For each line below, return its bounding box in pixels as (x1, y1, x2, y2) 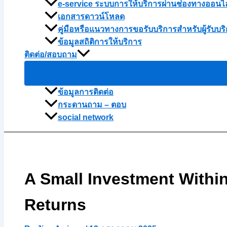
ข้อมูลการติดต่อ (58, 88, 113, 97)
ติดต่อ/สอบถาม (24, 50, 77, 59)
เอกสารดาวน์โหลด (58, 12, 125, 21)
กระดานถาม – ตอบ (58, 100, 126, 109)
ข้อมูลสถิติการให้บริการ (58, 37, 142, 47)
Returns (24, 195, 86, 214)
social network (58, 113, 113, 122)
